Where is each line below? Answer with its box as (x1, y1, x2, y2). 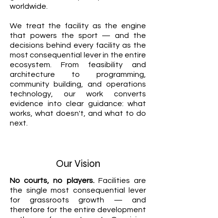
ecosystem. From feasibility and (10, 61, 146, 69)
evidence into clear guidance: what (10, 100, 146, 108)
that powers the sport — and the (10, 32, 146, 39)
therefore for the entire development (10, 206, 146, 214)
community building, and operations (10, 80, 146, 88)
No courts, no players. (10, 177, 98, 184)
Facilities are (98, 177, 146, 184)
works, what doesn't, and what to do (10, 109, 146, 117)
